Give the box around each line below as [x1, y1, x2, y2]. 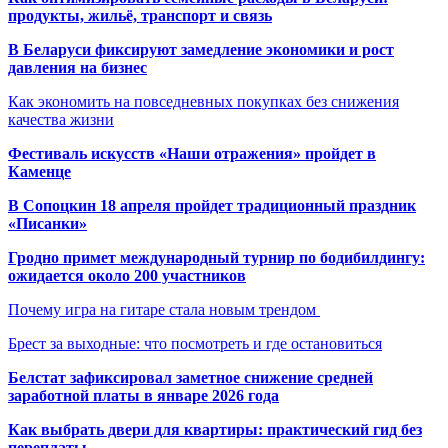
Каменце [8, 162, 71, 180]
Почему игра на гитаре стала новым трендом [8, 300, 320, 318]
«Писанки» [8, 214, 87, 232]
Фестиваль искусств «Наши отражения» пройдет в [8, 144, 376, 162]
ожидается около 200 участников [8, 266, 246, 284]
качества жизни [8, 110, 114, 128]
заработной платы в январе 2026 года [8, 386, 279, 404]
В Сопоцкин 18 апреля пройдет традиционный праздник [8, 196, 416, 214]
